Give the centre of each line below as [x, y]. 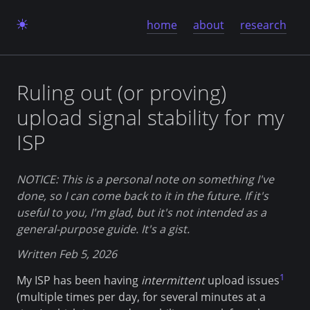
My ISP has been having [79, 280]
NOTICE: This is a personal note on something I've [145, 179]
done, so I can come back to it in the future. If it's [143, 195]
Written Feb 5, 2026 [67, 254]
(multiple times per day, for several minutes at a [141, 297]
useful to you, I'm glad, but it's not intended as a [142, 212]
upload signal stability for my [151, 117]
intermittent [173, 280]
